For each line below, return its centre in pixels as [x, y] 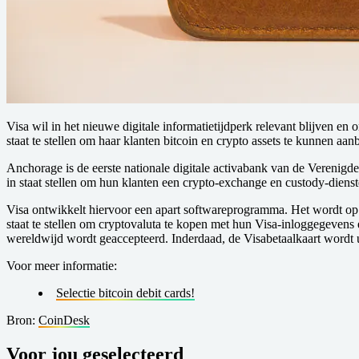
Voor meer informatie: [62, 265]
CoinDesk [64, 320]
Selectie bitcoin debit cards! [125, 292]
